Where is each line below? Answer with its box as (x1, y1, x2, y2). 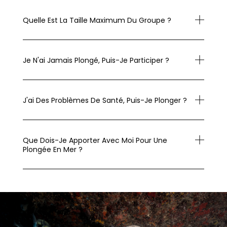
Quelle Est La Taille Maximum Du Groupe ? (22, 15, 171, 26)
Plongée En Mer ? (22, 144, 83, 155)
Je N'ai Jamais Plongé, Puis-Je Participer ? (22, 55, 169, 66)
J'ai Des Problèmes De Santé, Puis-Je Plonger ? (22, 95, 187, 106)
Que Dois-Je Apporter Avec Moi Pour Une (22, 135, 167, 146)
